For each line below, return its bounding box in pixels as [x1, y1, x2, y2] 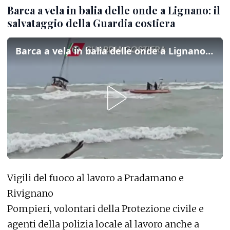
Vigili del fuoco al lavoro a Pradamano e [7, 171, 184, 184]
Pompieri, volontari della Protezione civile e [7, 202, 204, 215]
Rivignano [7, 187, 53, 199]
